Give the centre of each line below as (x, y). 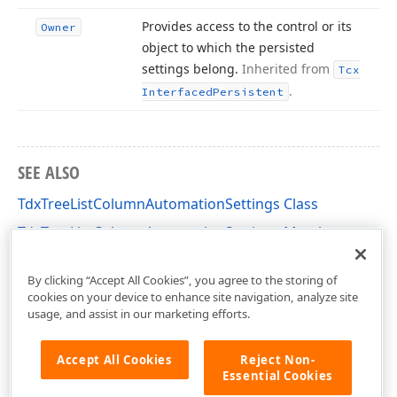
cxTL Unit (48, 261)
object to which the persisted (228, 47)
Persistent (248, 92)
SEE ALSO (49, 172)
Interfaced (177, 92)
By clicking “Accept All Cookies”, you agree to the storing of (182, 280)
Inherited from (288, 69)
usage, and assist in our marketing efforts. (139, 313)
